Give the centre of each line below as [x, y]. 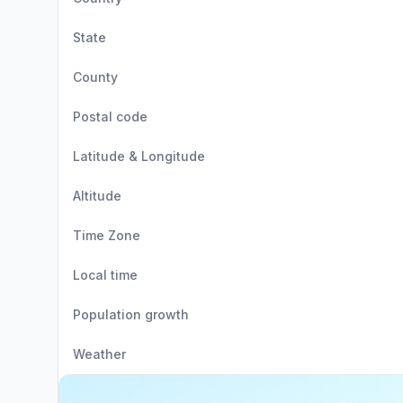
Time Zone [107, 235]
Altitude [97, 196]
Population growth [131, 314]
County [95, 77]
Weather [99, 354]
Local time [105, 275]
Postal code [110, 116]
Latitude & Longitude [139, 156]
